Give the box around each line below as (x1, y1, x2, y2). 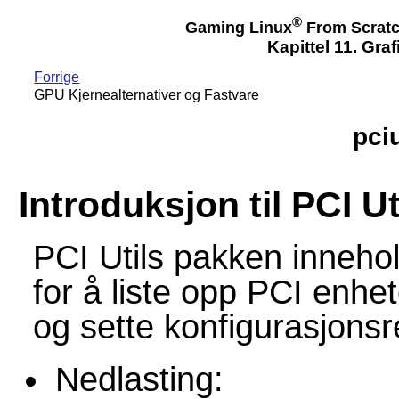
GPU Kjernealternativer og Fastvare (34, 87, 260, 103)
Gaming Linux (185, 18, 292, 37)
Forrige (34, 69, 80, 85)
